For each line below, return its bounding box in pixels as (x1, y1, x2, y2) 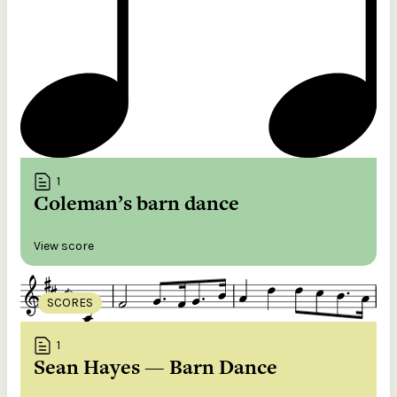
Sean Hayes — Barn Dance (34, 352, 277, 381)
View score (34, 237, 94, 253)
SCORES (47, 294, 93, 310)
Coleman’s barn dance (34, 188, 239, 217)
